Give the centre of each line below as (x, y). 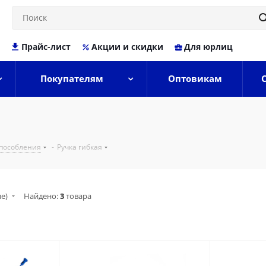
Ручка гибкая (80, 147)
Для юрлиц (208, 47)
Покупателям (72, 78)
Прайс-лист (46, 47)
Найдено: (42, 196)
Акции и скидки (127, 47)
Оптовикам (195, 78)
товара (78, 196)
